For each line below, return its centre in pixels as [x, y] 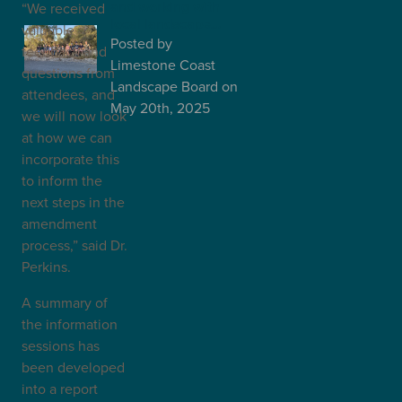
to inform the [62, 180]
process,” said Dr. [74, 245]
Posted [133, 43]
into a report [60, 389]
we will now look [74, 116]
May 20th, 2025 [160, 107]
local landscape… [166, 23]
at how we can [67, 137]
